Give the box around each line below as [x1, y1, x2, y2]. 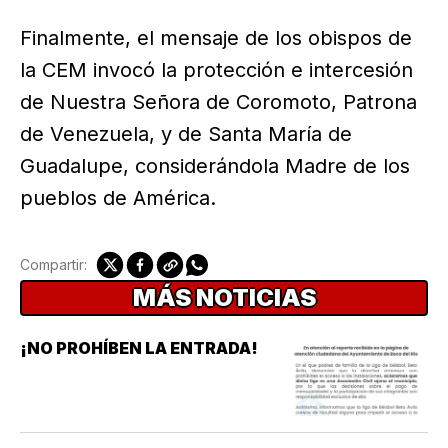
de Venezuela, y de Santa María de [20, 122, 352, 147]
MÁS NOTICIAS [132, 282, 316, 312]
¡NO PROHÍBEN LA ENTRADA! [20, 337, 258, 358]
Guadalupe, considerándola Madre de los [20, 154, 410, 179]
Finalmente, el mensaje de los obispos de [20, 26, 412, 51]
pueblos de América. [20, 186, 216, 211]
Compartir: [20, 255, 87, 273]
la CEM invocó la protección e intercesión [20, 58, 413, 83]
